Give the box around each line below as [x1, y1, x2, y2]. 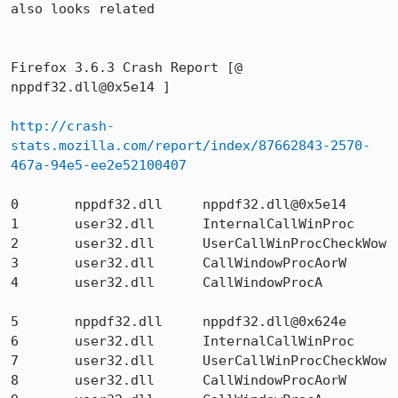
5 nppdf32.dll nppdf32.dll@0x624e [11, 314, 27, 330]
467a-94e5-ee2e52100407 [11, 157, 187, 173]
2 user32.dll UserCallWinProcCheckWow [11, 235, 27, 251]
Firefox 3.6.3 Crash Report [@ [11, 60, 243, 76]
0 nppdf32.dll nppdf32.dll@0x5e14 [11, 196, 35, 212]
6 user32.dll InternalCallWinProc [11, 333, 27, 349]
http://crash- [11, 118, 115, 134]
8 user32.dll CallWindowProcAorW [11, 372, 27, 388]
